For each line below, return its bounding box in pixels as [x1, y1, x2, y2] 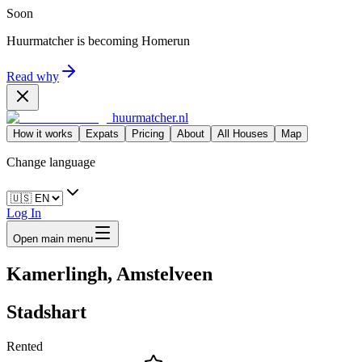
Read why [6, 69, 59, 83]
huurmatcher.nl [112, 111, 188, 124]
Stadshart [6, 301, 86, 322]
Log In [6, 206, 41, 220]
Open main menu [13, 233, 93, 245]
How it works [13, 128, 73, 140]
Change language [6, 155, 95, 169]
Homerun [141, 34, 190, 48]
